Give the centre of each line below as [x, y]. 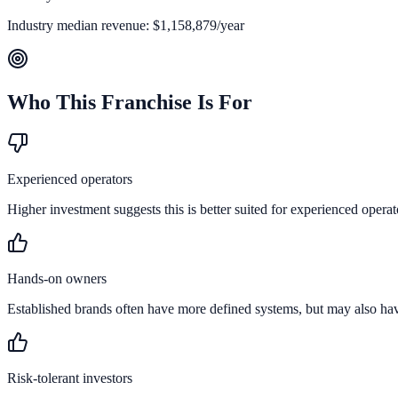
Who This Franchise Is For [130, 103]
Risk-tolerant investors [70, 378]
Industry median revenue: [80, 26]
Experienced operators [70, 179]
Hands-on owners [57, 279]
